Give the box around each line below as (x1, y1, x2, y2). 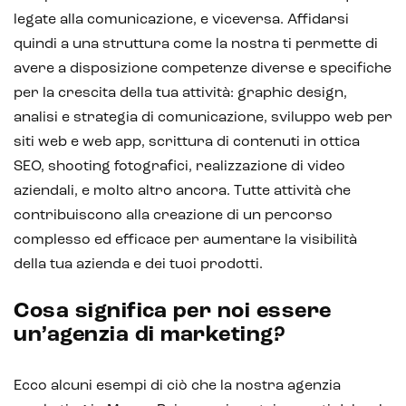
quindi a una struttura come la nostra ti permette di (14, 36, 378, 52)
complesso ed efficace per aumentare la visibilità (14, 232, 357, 247)
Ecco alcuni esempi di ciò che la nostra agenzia (14, 378, 341, 393)
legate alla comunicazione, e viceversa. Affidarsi (14, 12, 349, 27)
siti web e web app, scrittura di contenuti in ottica (14, 134, 360, 150)
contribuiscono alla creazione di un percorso (14, 208, 333, 223)
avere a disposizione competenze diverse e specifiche (14, 61, 391, 76)
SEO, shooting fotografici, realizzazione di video (14, 159, 345, 174)
